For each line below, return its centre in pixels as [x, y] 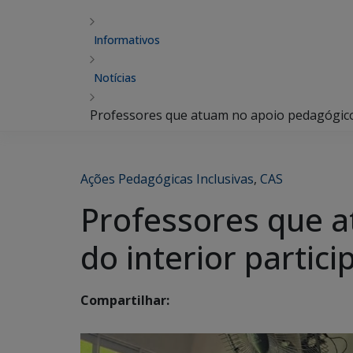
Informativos [127, 40]
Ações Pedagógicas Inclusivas [167, 179]
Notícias [115, 78]
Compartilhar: [125, 301]
